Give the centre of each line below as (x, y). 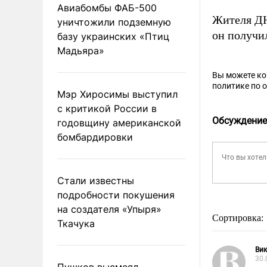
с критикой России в (107, 108)
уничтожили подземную (114, 22)
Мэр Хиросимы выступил (117, 94)
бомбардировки (95, 137)
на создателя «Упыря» (109, 209)
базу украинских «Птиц (113, 36)
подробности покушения (116, 195)
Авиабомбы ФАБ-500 (107, 7)
